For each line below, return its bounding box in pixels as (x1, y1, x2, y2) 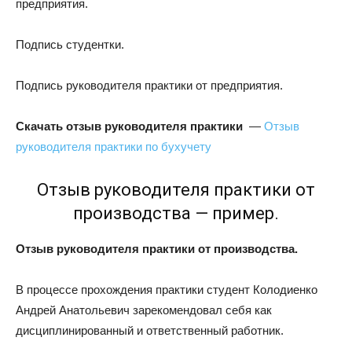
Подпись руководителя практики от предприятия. (16, 79, 283, 93)
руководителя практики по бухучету (16, 140, 211, 154)
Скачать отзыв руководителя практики (16, 119, 243, 134)
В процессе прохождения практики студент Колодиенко (16, 283, 317, 297)
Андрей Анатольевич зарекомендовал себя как (16, 303, 272, 317)
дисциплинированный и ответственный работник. (16, 324, 284, 338)
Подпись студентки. (16, 38, 124, 52)
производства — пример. (73, 203, 279, 224)
